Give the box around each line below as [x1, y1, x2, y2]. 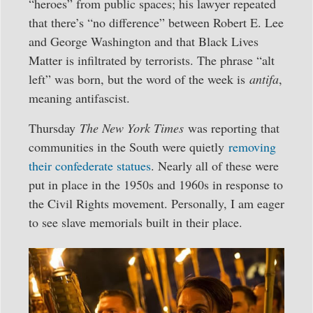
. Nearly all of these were [151, 156, 279, 174]
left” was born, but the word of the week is [29, 70, 249, 87]
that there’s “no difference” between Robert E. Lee [29, 13, 284, 31]
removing [228, 138, 276, 155]
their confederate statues [29, 156, 151, 174]
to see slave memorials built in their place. [29, 213, 242, 231]
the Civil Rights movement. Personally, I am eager [29, 194, 284, 212]
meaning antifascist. [29, 89, 130, 106]
